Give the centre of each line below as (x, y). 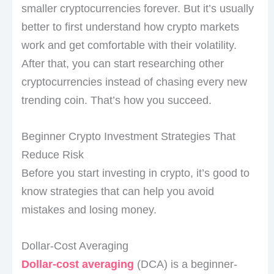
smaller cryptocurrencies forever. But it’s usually (137, 9)
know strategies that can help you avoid (117, 191)
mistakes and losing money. (89, 209)
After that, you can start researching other (122, 64)
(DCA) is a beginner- (185, 264)
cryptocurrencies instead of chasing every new (134, 82)
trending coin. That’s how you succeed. (116, 101)
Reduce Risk (52, 154)
